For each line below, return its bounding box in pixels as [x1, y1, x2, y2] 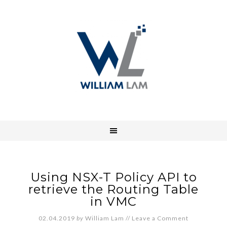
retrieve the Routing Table [28, 182, 199, 197]
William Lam [85, 214, 124, 222]
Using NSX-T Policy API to [30, 170, 197, 184]
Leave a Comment [132, 214, 188, 222]
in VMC [90, 194, 137, 209]
